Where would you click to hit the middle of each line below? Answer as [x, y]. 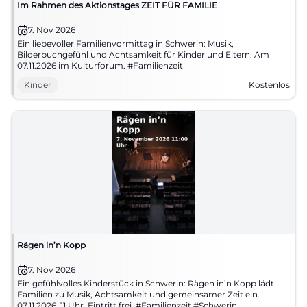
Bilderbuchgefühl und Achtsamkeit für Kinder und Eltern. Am [143, 54]
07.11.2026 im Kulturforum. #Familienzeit [100, 65]
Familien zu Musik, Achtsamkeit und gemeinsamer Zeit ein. [138, 294]
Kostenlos [269, 85]
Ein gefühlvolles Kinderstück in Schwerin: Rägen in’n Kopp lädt [146, 283]
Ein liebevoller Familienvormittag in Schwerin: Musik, [125, 44]
